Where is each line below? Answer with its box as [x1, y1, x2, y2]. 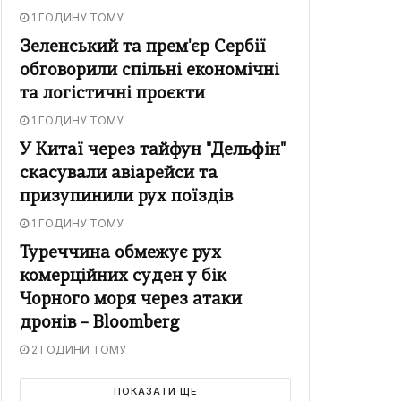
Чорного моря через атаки [20, 292, 242, 310]
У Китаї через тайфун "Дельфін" [20, 142, 286, 160]
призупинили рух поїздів [20, 189, 233, 207]
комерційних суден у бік [20, 269, 226, 286]
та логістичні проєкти [20, 86, 205, 104]
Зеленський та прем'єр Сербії [20, 39, 266, 57]
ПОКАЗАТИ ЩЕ [113, 385, 198, 398]
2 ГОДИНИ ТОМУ [29, 343, 126, 357]
